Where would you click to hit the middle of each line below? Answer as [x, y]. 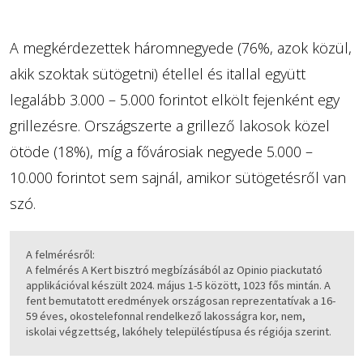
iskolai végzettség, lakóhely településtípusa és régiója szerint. [178, 332]
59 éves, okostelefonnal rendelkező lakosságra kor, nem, [165, 316]
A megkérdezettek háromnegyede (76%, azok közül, [180, 48]
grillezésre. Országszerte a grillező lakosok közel [169, 126]
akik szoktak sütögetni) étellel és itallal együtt [157, 74]
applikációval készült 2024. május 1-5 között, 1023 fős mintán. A [178, 286]
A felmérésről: [60, 255]
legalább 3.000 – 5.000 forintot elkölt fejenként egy [174, 100]
